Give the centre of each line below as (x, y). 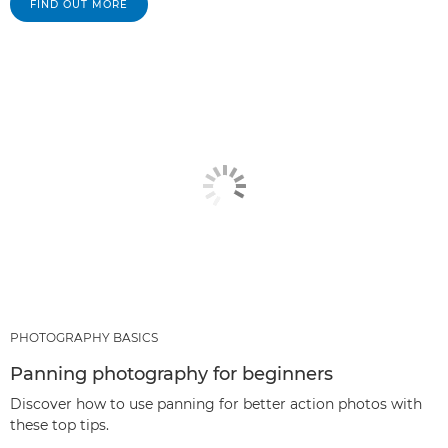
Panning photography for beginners (171, 374)
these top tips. (59, 425)
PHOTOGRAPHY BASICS (84, 338)
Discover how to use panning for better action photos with (216, 404)
